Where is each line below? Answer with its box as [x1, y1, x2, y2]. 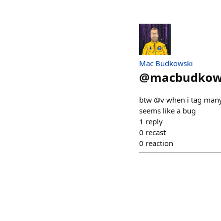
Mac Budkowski [139, 58, 193, 68]
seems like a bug [139, 106, 196, 115]
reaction [146, 138, 173, 148]
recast [146, 127, 166, 137]
